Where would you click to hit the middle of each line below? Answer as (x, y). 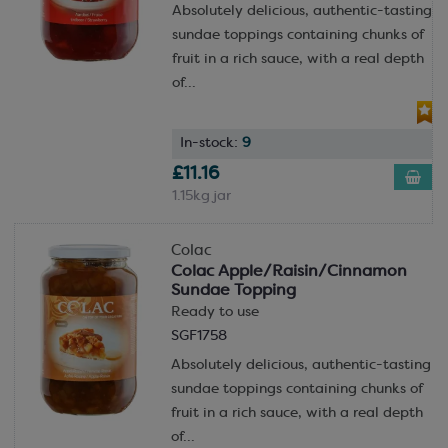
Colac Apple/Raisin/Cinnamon (288, 271)
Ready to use (214, 312)
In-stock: (210, 143)
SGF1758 (198, 336)
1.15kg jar (201, 196)
